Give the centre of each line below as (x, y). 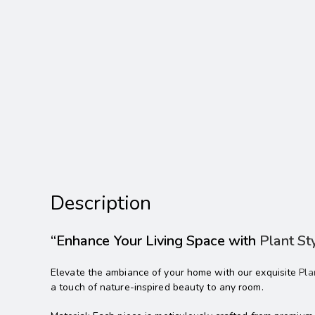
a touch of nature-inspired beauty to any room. (157, 287)
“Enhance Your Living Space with (154, 240)
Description (101, 203)
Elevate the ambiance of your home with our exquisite (175, 272)
